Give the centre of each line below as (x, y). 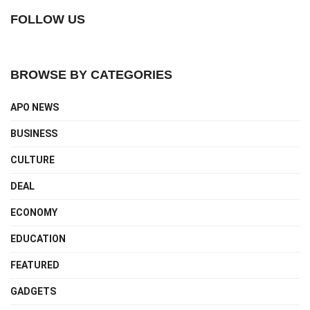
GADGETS (33, 291)
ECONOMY (34, 212)
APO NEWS (35, 107)
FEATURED (35, 265)
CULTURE (33, 160)
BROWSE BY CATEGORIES (91, 75)
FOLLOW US (48, 19)
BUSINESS (34, 134)
